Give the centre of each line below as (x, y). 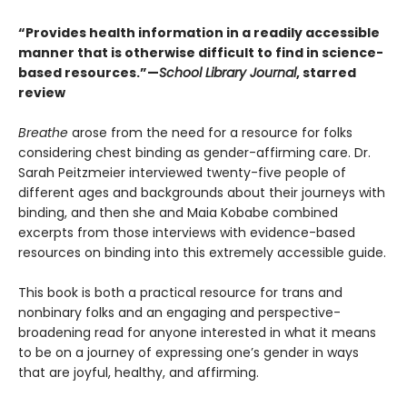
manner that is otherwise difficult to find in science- (201, 53)
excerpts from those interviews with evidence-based (187, 233)
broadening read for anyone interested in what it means (197, 333)
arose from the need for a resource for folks (210, 133)
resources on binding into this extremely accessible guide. (202, 253)
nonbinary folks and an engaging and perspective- (179, 313)
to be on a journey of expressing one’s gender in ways (189, 353)
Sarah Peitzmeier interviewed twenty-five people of (182, 173)
